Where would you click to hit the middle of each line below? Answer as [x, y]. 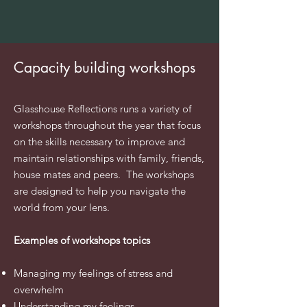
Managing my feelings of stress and [93, 273]
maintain [34, 158]
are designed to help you [70, 191]
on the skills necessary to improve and [99, 142]
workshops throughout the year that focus [107, 125]
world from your [51, 207]
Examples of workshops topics [82, 240]
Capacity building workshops [105, 67]
